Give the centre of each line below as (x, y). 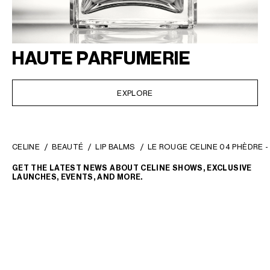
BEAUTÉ (68, 147)
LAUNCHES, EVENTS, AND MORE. (77, 177)
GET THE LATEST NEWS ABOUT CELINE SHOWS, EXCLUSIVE (132, 168)
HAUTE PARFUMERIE (101, 59)
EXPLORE (135, 93)
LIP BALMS (115, 147)
